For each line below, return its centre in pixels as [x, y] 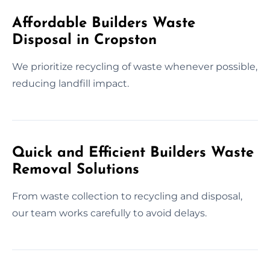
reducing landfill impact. [71, 83]
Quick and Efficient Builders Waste [133, 153]
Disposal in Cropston [84, 40]
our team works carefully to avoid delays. [109, 213]
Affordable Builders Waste [104, 23]
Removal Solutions [76, 170]
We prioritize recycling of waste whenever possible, [135, 66]
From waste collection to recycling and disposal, [127, 196]
